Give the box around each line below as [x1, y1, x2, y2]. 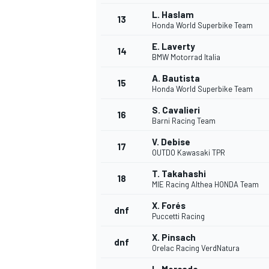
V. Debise [152, 136, 190, 148]
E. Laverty [152, 41, 195, 52]
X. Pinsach [152, 232, 196, 243]
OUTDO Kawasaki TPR [152, 148, 225, 158]
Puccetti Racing [152, 211, 205, 222]
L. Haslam [152, 9, 194, 20]
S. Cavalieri [152, 104, 200, 116]
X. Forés [152, 200, 186, 211]
